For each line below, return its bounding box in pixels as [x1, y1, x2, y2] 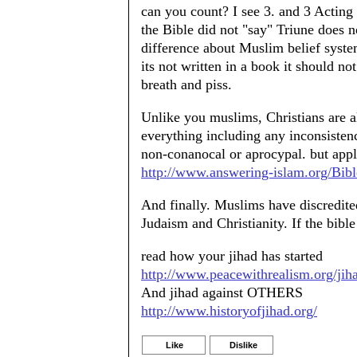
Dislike [229, 340, 257, 350]
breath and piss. [141, 76, 232, 92]
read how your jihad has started [141, 248, 323, 264]
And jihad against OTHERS [141, 284, 303, 300]
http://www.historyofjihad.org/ [141, 303, 317, 319]
